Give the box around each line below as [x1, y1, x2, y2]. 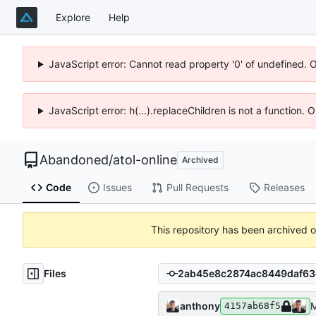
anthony [180, 299, 220, 312]
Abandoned [39, 152, 109, 167]
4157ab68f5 [224, 300, 281, 311]
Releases [263, 181, 305, 194]
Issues [102, 181, 132, 194]
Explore [56, 11, 90, 23]
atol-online [113, 152, 177, 167]
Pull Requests [166, 181, 229, 194]
